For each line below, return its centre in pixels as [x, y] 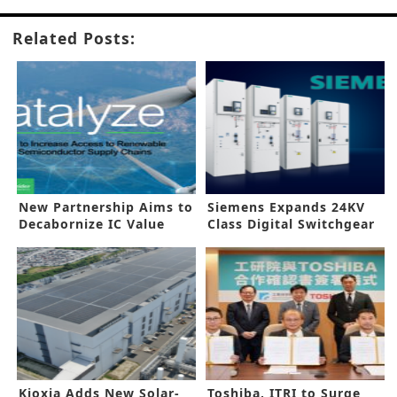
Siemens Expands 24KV [287, 207]
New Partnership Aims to [106, 207]
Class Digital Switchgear [292, 224]
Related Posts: [74, 39]
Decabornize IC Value [92, 224]
